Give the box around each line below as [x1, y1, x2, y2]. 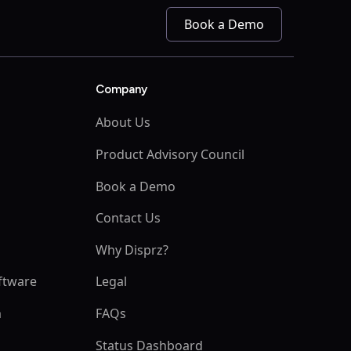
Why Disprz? [95, 241, 168, 259]
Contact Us [95, 209, 161, 227]
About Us [95, 114, 150, 132]
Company [95, 82, 147, 97]
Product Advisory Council [95, 145, 244, 163]
